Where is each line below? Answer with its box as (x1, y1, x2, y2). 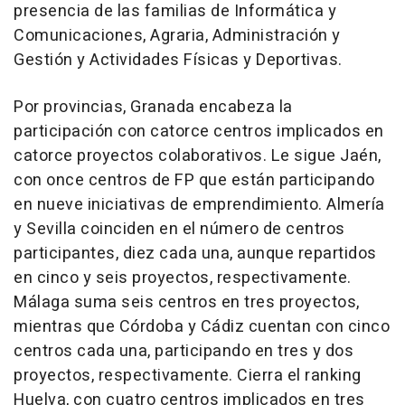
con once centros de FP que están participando (14, 168, 375, 193)
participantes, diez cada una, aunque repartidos (14, 241, 377, 267)
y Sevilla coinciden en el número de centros (14, 217, 345, 242)
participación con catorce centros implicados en (14, 119, 384, 145)
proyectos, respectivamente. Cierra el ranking (14, 363, 362, 389)
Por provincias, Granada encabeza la (14, 95, 293, 120)
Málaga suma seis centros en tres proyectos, (14, 290, 360, 316)
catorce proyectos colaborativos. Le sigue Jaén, (14, 144, 381, 169)
